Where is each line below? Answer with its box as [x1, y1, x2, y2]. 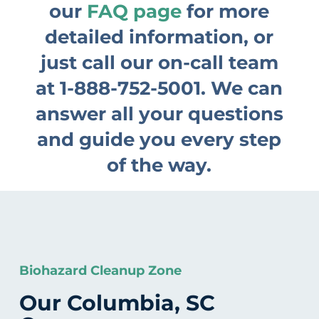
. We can [201, 77, 283, 100]
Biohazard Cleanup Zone [19, 262, 182, 278]
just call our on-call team [40, 51, 278, 75]
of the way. [107, 154, 212, 177]
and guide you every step [37, 128, 282, 152]
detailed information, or [45, 26, 274, 49]
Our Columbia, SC [19, 289, 215, 316]
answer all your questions [35, 103, 283, 126]
